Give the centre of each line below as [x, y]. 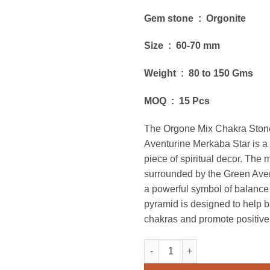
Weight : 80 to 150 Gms [199, 74]
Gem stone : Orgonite [195, 18]
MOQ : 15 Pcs [177, 101]
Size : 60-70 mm [182, 46]
